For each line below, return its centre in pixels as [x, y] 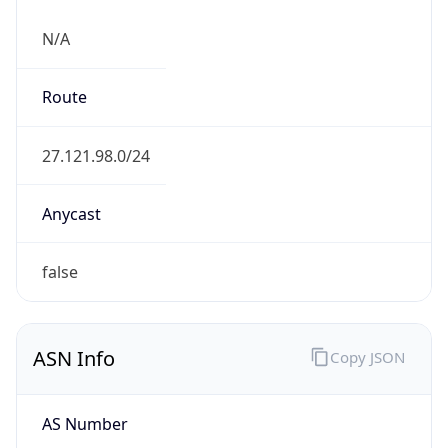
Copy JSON [367, 356]
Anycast [71, 213]
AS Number [84, 423]
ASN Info [74, 359]
